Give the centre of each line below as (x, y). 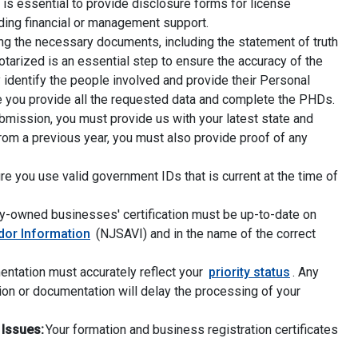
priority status (249, 272)
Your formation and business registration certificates (191, 330)
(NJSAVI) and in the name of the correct (204, 234)
